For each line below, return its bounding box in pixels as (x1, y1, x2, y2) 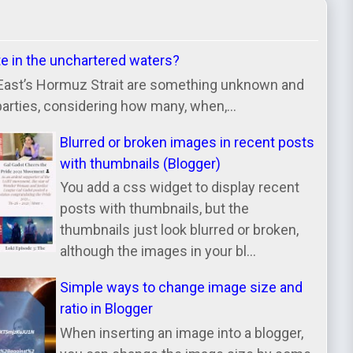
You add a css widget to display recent (60, 179, 300, 196)
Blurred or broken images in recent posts (60, 133, 315, 150)
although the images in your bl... (60, 243, 257, 260)
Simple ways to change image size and (60, 279, 303, 296)
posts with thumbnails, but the (60, 200, 250, 217)
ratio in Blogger (60, 300, 154, 318)
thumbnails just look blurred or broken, (60, 221, 299, 239)
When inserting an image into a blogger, (60, 324, 304, 341)
